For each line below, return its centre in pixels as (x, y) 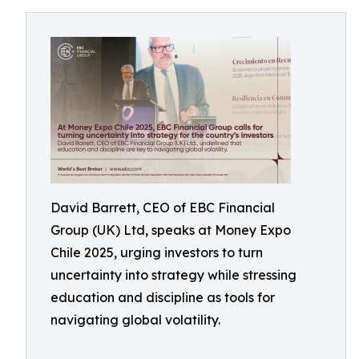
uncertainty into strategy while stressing (173, 275)
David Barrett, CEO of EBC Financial (163, 208)
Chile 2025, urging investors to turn (157, 252)
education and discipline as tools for (163, 297)
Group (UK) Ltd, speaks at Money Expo (171, 230)
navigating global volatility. (135, 320)
